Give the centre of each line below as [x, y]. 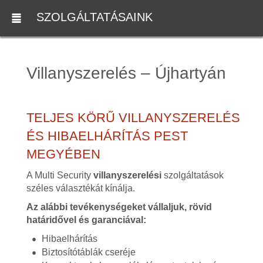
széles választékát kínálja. [80, 188]
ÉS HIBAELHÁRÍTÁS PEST [107, 136]
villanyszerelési [127, 175]
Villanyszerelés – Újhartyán [126, 73]
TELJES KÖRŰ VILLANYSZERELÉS [133, 118]
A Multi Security [60, 175]
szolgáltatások [192, 175]
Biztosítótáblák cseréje [88, 252]
